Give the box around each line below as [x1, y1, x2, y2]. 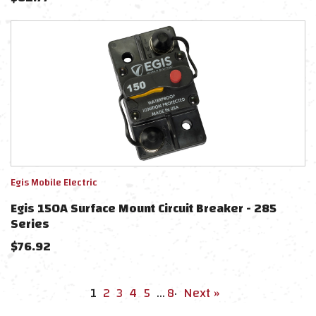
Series [11, 212, 49, 236]
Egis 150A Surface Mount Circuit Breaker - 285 [11, 197, 276, 220]
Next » [183, 281, 220, 305]
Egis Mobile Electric [11, 174, 97, 192]
